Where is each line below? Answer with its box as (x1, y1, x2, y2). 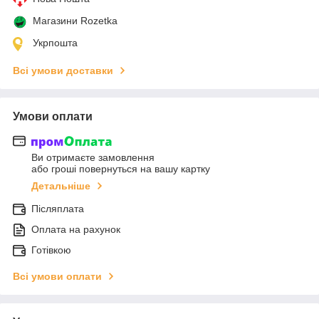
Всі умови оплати (13, 271, 102, 283)
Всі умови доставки (13, 64, 113, 76)
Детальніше (31, 180, 90, 192)
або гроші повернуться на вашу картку (31, 163, 210, 175)
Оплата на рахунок (31, 224, 120, 236)
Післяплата (31, 203, 84, 215)
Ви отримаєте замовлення (31, 152, 155, 164)
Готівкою (31, 244, 71, 256)
